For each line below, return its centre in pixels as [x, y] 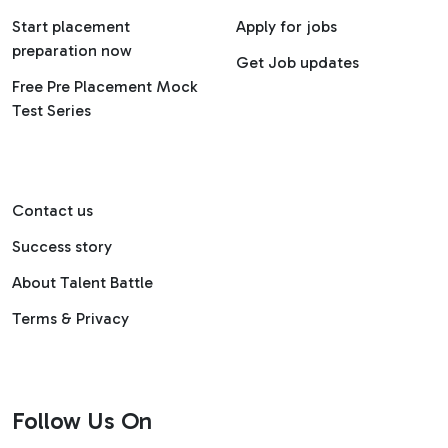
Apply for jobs [286, 27]
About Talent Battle [82, 283]
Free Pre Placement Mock [104, 87]
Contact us [52, 211]
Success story [62, 247]
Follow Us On [82, 421]
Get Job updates [297, 63]
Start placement [71, 27]
